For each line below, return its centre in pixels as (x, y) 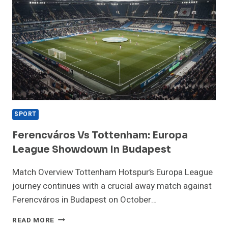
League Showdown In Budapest (92, 149)
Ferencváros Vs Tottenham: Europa (100, 135)
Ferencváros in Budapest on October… (84, 199)
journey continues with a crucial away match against (112, 186)
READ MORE (34, 220)
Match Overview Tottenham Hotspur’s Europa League (112, 172)
